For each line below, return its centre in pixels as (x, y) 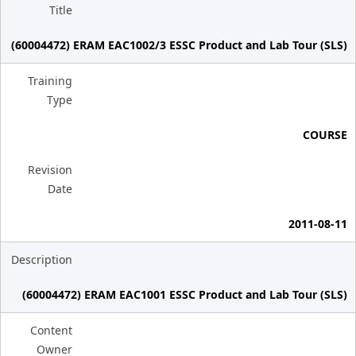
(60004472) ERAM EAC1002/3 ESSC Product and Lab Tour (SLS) (179, 45)
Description (42, 259)
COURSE (325, 135)
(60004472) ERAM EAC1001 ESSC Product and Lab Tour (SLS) (185, 294)
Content (51, 330)
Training (50, 81)
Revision (50, 170)
